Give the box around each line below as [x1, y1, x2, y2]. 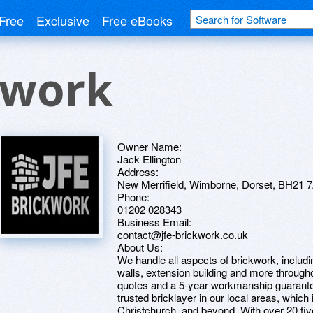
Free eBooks [102, 11, 173, 29]
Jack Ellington [117, 152, 181, 166]
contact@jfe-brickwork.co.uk [117, 227, 248, 242]
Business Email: [117, 214, 191, 229]
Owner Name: [117, 139, 182, 154]
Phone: [117, 189, 150, 204]
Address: [117, 164, 159, 179]
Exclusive [36, 11, 89, 29]
